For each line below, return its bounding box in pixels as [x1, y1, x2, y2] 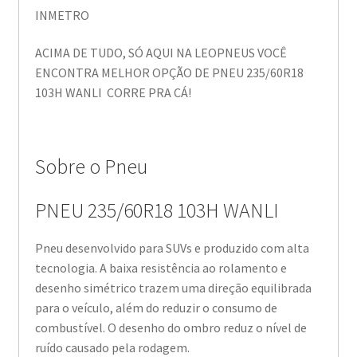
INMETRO [34, 6, 89, 23]
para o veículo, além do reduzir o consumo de [34, 299, 277, 316]
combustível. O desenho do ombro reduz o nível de [34, 319, 307, 335]
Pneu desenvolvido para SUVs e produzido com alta [34, 239, 309, 256]
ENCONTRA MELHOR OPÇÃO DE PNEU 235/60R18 [34, 65, 304, 81]
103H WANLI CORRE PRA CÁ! [34, 84, 191, 101]
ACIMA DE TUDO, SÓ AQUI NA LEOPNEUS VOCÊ [34, 45, 287, 61]
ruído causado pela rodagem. [34, 339, 190, 355]
